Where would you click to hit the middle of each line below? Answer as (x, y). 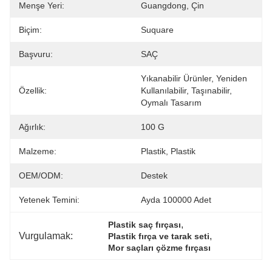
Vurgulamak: (46, 236)
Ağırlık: (32, 127)
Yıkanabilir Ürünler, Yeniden (194, 78)
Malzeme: (38, 151)
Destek (154, 175)
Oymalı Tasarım (171, 103)
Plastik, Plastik (168, 151)
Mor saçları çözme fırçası (160, 248)
